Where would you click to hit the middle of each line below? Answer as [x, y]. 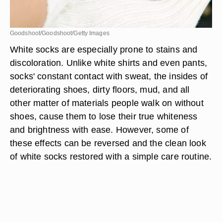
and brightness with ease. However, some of [99, 130]
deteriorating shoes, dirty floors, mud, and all [100, 89]
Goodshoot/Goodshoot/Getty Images [60, 33]
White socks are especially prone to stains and [104, 49]
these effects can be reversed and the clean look [108, 143]
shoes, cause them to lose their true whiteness [104, 116]
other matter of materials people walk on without [107, 103]
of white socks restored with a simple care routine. [111, 156]
